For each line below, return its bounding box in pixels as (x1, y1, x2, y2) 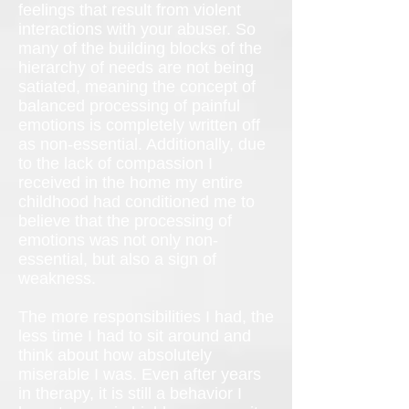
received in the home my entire (18, 173, 243, 192)
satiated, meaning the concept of (18, 78, 256, 96)
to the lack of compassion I (18, 154, 213, 173)
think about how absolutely (18, 346, 212, 364)
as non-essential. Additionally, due (18, 135, 266, 153)
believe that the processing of (18, 212, 232, 230)
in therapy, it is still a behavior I (18, 384, 242, 403)
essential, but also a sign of (18, 250, 216, 268)
